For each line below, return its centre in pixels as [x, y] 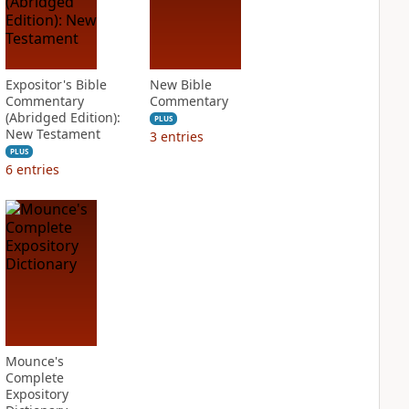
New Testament [52, 134]
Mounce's [34, 361]
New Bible [180, 84]
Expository [37, 394]
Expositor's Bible [56, 84]
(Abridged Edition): [63, 117]
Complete [34, 378]
